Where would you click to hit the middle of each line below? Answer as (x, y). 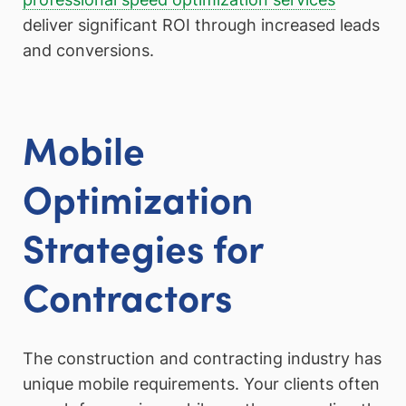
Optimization (138, 197)
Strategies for (143, 246)
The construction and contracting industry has (202, 358)
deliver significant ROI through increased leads (201, 24)
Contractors (127, 295)
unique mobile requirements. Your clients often (201, 383)
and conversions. (88, 50)
